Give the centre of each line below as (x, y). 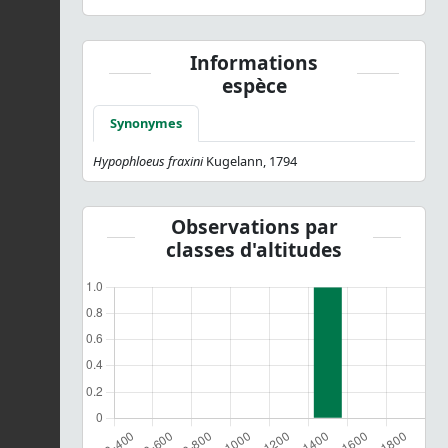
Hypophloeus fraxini (148, 160)
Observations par (254, 226)
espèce (254, 85)
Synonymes (146, 122)
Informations (254, 62)
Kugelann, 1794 (250, 160)
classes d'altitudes (254, 249)
